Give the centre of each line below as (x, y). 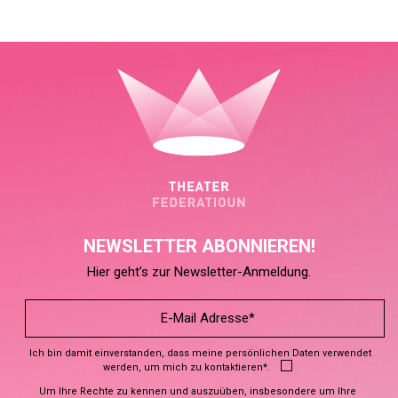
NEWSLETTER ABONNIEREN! (199, 246)
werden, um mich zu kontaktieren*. (187, 367)
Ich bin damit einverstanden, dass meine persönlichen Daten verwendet (200, 353)
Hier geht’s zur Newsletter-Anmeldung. (199, 271)
